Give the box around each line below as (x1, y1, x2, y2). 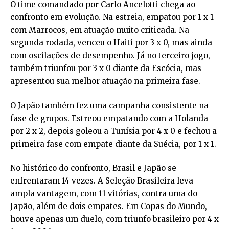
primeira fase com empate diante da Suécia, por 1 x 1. (10, 139, 216, 149)
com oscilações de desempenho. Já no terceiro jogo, (10, 51, 210, 61)
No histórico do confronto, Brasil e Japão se (10, 163, 176, 173)
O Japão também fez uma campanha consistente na (10, 100, 209, 110)
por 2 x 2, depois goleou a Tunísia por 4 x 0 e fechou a (10, 126, 217, 136)
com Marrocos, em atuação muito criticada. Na (10, 25, 189, 35)
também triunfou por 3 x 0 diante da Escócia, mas (10, 63, 201, 74)
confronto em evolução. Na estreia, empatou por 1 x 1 (10, 12, 214, 22)
